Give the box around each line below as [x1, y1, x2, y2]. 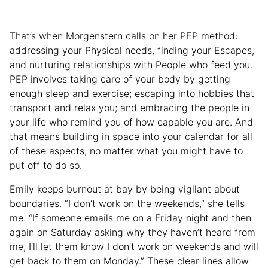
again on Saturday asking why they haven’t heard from [10, 226, 255, 239]
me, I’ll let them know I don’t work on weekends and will [10, 240, 258, 253]
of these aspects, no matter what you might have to [10, 145, 243, 157]
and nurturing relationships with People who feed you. [10, 59, 252, 71]
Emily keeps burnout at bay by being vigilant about [10, 183, 240, 196]
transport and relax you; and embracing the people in [10, 102, 249, 114]
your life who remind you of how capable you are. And [10, 116, 253, 129]
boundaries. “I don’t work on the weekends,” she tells [10, 197, 245, 210]
